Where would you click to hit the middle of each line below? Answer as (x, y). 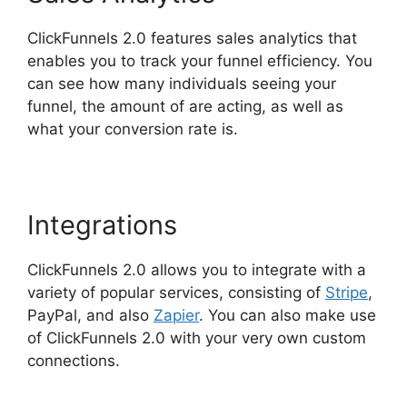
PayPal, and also (90, 315)
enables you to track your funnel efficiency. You (200, 60)
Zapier (176, 315)
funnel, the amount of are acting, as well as (185, 106)
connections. (74, 360)
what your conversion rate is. (133, 129)
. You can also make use (288, 315)
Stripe (347, 292)
